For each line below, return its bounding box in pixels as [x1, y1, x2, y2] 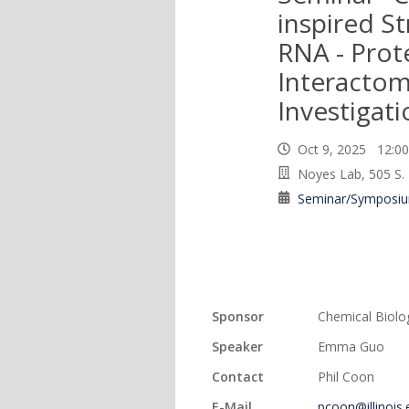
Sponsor [212, 308, 264, 325]
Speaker [212, 338, 263, 355]
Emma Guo [318, 338, 384, 355]
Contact [212, 368, 264, 385]
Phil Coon [318, 368, 374, 385]
